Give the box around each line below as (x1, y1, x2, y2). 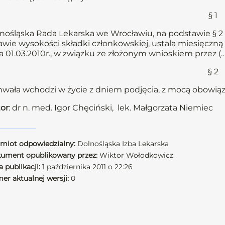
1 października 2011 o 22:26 (40, 162, 133, 171)
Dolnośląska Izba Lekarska (75, 139, 169, 148)
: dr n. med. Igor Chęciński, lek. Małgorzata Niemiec (9, 103, 217, 113)
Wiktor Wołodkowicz (97, 151, 173, 160)
